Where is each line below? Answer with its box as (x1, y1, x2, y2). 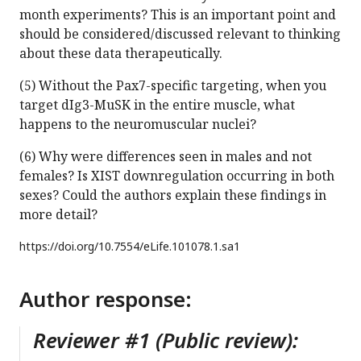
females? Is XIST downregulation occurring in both (19, 167, 334, 185)
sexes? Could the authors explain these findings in (19, 186, 326, 205)
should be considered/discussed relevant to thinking (19, 25, 341, 44)
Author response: (19, 284, 192, 314)
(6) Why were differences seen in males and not (19, 147, 312, 166)
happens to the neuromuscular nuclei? (19, 115, 256, 134)
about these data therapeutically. (19, 44, 222, 63)
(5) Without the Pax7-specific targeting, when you (19, 77, 326, 95)
